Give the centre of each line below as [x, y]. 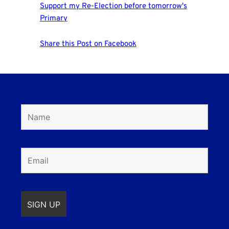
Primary [53, 18]
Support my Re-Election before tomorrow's [113, 6]
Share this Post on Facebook [88, 44]
